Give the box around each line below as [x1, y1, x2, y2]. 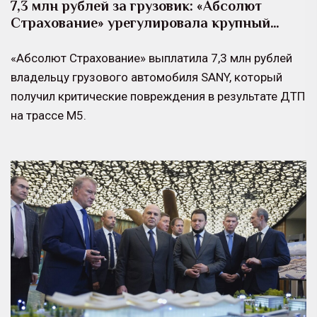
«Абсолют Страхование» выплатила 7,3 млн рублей [11, 50, 292, 65]
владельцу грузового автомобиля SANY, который [11, 69, 282, 84]
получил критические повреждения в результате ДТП [11, 88, 305, 103]
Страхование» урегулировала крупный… [11, 14, 279, 30]
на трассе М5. [11, 108, 86, 122]
